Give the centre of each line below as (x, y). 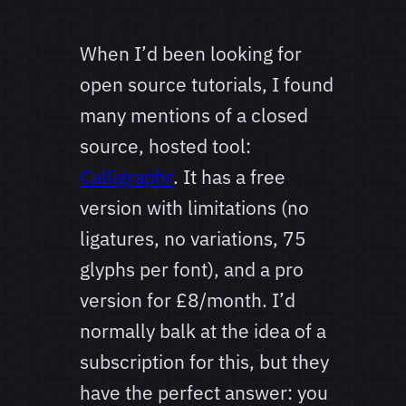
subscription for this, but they (204, 362)
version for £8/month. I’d (188, 300)
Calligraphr (126, 177)
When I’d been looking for (191, 54)
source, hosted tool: (165, 146)
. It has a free (229, 177)
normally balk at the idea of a (203, 331)
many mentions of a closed (194, 116)
